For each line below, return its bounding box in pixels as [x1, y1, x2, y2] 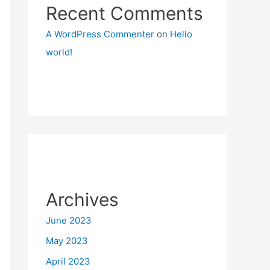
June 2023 [46, 215, 92, 226]
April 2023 [46, 255, 90, 267]
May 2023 [46, 234, 88, 246]
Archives [46, 189, 119, 210]
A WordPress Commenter [46, 28, 154, 40]
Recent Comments [46, 2, 203, 24]
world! [46, 46, 72, 58]
